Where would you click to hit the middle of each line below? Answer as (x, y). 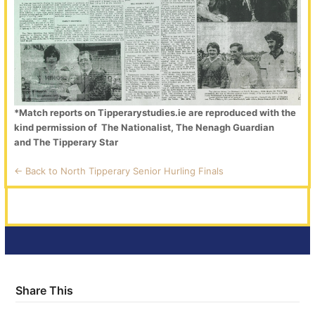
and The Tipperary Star (66, 142)
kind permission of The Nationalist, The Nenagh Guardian (144, 127)
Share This (45, 290)
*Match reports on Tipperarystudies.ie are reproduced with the (155, 112)
